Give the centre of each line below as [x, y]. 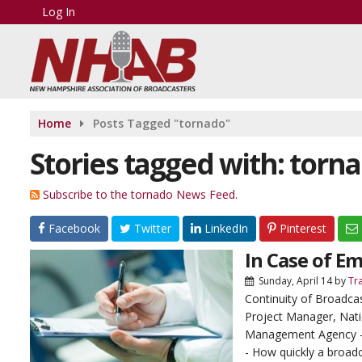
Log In [59, 12]
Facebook [73, 228]
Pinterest [301, 228]
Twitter [151, 228]
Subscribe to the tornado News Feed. [140, 194]
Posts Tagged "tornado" [162, 123]
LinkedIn [225, 228]
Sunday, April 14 [295, 281]
